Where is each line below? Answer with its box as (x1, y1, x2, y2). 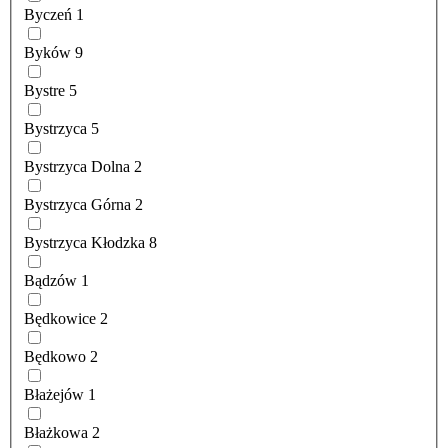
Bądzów (24, 272, 77, 290)
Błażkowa (24, 424, 88, 442)
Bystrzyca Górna (24, 196, 131, 214)
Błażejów (24, 386, 84, 404)
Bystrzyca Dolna (24, 158, 130, 176)
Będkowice (24, 310, 96, 328)
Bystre (24, 82, 65, 100)
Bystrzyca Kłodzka (24, 234, 145, 252)
